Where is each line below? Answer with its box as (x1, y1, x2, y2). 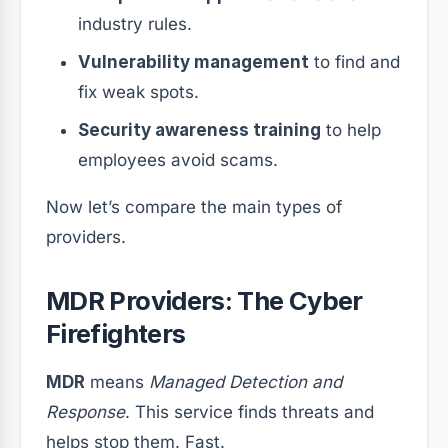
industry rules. (78, 14, 192, 35)
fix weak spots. (78, 82, 199, 103)
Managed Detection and (149, 372, 342, 393)
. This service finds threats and (125, 402, 374, 423)
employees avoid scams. (78, 150, 278, 171)
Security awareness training (78, 120, 321, 141)
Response (46, 402, 125, 423)
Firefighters (46, 318, 186, 350)
